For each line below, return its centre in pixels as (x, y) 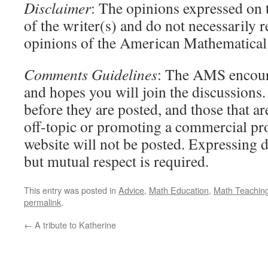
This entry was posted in (71, 190)
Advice (131, 190)
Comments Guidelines (91, 74)
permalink (42, 202)
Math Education (179, 190)
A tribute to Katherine (74, 225)
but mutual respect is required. (116, 161)
